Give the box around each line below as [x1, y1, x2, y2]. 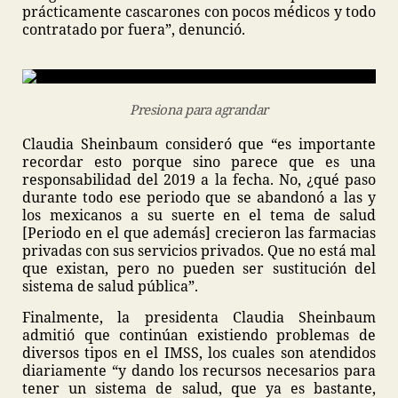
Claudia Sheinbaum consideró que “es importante [22, 134, 376, 155]
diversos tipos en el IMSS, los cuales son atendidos [22, 343, 376, 363]
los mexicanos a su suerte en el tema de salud [22, 205, 376, 226]
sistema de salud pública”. [22, 276, 198, 297]
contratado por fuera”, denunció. [22, 20, 245, 40]
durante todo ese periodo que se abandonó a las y [22, 187, 376, 208]
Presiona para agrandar [130, 100, 268, 119]
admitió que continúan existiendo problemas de [22, 325, 376, 346]
